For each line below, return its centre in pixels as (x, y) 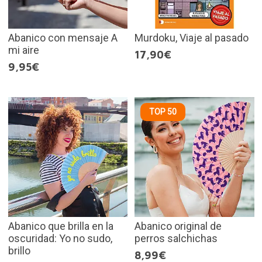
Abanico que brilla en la (61, 226)
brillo (19, 250)
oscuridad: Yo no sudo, (60, 238)
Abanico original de (178, 226)
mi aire (23, 50)
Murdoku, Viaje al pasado (192, 38)
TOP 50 (163, 112)
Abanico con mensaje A (63, 38)
